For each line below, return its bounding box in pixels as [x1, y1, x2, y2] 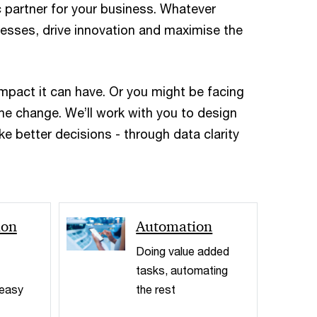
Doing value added [136, 243, 230, 258]
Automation [136, 217, 213, 236]
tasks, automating [136, 263, 229, 277]
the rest [136, 282, 176, 296]
